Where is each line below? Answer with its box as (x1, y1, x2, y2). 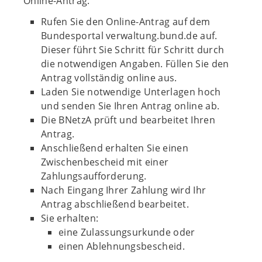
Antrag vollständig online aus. (41, 71, 177, 84)
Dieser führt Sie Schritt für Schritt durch (41, 43, 225, 56)
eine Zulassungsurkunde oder (58, 226, 195, 239)
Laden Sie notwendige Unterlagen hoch (41, 85, 221, 98)
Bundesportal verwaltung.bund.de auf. (41, 29, 218, 42)
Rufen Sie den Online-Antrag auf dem (41, 15, 211, 28)
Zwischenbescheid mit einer (41, 156, 169, 168)
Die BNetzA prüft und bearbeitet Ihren (41, 113, 215, 126)
